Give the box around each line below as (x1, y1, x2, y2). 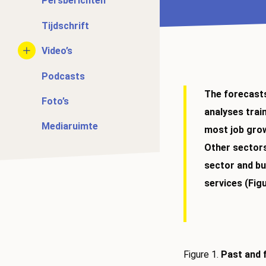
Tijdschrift (42, 20, 89, 31)
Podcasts (42, 70, 85, 82)
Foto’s (42, 95, 69, 107)
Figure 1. (183, 249, 221, 261)
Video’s (42, 45, 72, 57)
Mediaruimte (42, 121, 98, 132)
